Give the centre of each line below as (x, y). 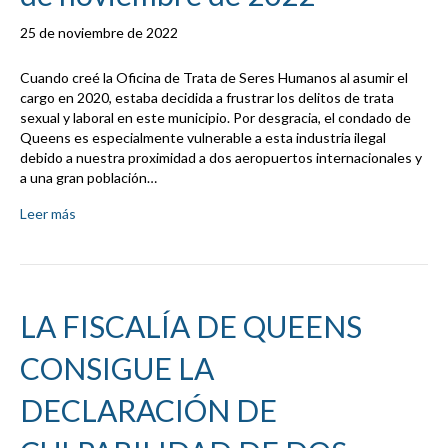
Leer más (48, 214)
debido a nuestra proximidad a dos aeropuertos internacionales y (221, 158)
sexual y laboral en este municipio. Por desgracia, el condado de (215, 118)
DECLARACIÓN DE (148, 410)
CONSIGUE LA (117, 368)
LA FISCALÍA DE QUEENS (191, 326)
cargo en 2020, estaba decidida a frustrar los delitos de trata (207, 98)
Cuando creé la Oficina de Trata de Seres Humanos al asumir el (214, 78)
